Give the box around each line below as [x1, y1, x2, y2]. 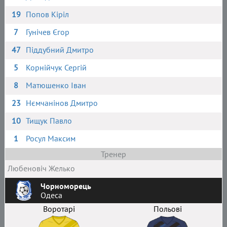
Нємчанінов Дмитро [26, 98, 98, 108]
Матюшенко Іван [26, 80, 87, 90]
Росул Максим [26, 133, 76, 143]
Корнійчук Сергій [26, 62, 87, 72]
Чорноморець [40, 181, 91, 191]
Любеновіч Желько [7, 163, 75, 173]
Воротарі [43, 204, 75, 214]
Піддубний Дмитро [26, 45, 94, 55]
